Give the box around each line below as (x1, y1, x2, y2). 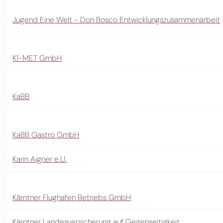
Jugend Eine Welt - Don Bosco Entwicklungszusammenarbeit (12, 14, 221, 25)
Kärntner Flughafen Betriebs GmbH (12, 192, 131, 203)
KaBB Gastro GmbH (12, 129, 80, 140)
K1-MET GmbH (12, 52, 62, 63)
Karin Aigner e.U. (12, 153, 67, 164)
